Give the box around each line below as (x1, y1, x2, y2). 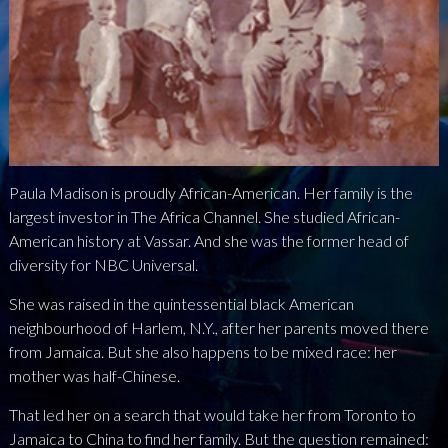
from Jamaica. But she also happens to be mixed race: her (8, 342, 397, 362)
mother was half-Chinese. (8, 366, 180, 386)
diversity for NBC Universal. (8, 255, 198, 275)
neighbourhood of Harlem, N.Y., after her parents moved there (8, 318, 429, 338)
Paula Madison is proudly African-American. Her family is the (8, 183, 413, 203)
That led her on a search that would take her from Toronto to (8, 405, 416, 425)
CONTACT (175, 115, 273, 138)
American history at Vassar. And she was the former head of (8, 231, 409, 251)
